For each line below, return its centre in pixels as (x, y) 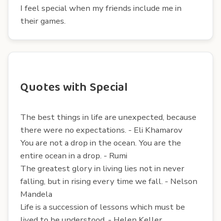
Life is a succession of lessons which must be (103, 207)
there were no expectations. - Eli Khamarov (101, 130)
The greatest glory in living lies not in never (102, 168)
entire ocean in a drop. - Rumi (74, 155)
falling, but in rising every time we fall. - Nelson (109, 181)
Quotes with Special (74, 87)
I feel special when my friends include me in (101, 8)
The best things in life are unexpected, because (108, 117)
